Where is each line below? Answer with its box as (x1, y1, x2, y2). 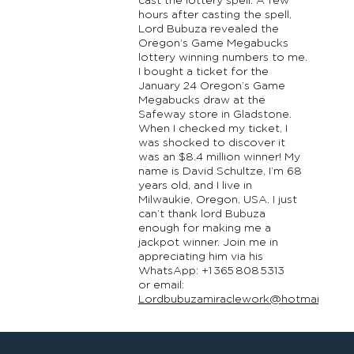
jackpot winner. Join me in (137, 237, 278, 248)
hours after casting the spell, (137, 9, 292, 21)
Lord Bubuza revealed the (137, 24, 279, 35)
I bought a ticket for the (137, 66, 269, 77)
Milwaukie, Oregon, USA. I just (137, 194, 297, 205)
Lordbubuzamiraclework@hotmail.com (137, 294, 348, 305)
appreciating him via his (137, 251, 263, 262)
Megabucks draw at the (137, 95, 265, 106)
